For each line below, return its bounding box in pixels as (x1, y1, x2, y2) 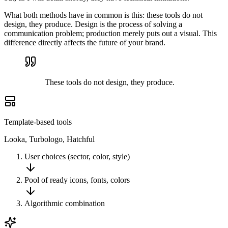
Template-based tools (4, 117, 72, 126)
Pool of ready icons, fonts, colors (24, 175, 130, 184)
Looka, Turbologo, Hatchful (4, 134, 95, 144)
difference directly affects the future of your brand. (4, 38, 165, 47)
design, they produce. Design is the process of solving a (4, 19, 182, 28)
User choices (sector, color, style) (24, 152, 130, 161)
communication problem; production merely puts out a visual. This (4, 28, 217, 38)
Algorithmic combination (24, 198, 105, 208)
